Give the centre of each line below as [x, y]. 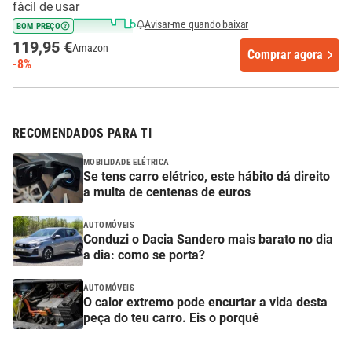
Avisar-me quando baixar [196, 25]
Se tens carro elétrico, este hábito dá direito [207, 176]
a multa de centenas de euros [167, 192]
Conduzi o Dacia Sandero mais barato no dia [208, 239]
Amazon [90, 48]
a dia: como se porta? [144, 255]
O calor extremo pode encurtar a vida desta [205, 302]
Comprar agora [285, 54]
